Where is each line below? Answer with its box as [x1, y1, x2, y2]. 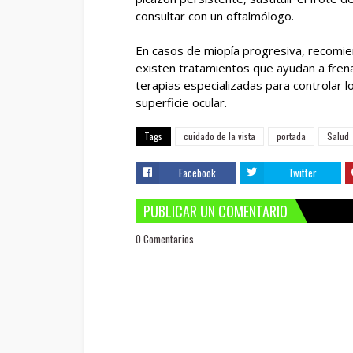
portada [277, 129, 306, 143]
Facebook [179, 165, 217, 180]
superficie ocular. [136, 95, 227, 110]
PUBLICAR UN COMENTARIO [143, 201, 288, 221]
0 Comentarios [136, 231, 194, 247]
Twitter [288, 165, 317, 180]
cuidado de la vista [184, 129, 255, 143]
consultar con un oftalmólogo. [136, 8, 294, 24]
